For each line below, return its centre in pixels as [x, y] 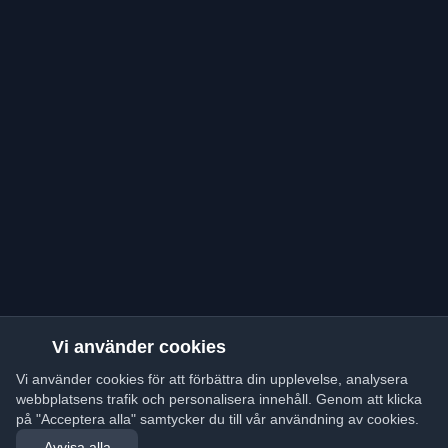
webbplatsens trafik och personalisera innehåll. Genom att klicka [219, 399]
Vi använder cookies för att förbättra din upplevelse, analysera [212, 379]
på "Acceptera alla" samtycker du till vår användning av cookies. [217, 419]
